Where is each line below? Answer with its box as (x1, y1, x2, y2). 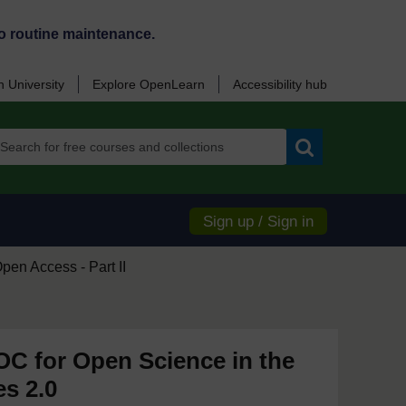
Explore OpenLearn (92, 77, 205, 92)
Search (304, 164, 346, 179)
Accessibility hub (233, 77, 327, 92)
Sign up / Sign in (203, 213, 314, 230)
